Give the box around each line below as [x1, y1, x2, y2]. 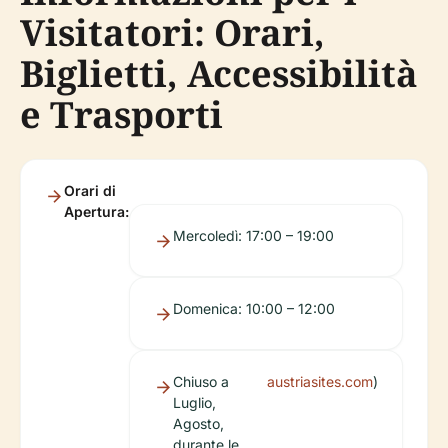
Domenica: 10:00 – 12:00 [173, 300, 335, 318]
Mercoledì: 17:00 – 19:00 [173, 227, 334, 245]
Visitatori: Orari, [20, 8, 325, 58]
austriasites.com [267, 373, 373, 391]
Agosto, [173, 415, 224, 433]
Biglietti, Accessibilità [20, 49, 418, 99]
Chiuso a [173, 373, 229, 391]
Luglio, [173, 394, 216, 412]
